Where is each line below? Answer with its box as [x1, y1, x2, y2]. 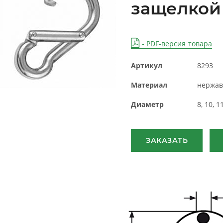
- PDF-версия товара [139, 38, 212, 48]
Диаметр [131, 99, 164, 109]
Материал [131, 80, 168, 90]
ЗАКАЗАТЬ [146, 136, 188, 145]
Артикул [131, 60, 163, 70]
